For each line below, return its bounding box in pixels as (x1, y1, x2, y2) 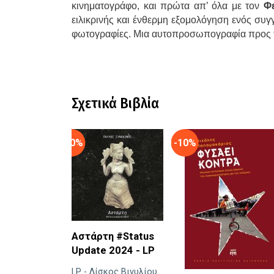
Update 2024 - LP (72, 245, 155, 257)
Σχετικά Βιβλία (72, 95, 159, 113)
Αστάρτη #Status (72, 231, 154, 243)
